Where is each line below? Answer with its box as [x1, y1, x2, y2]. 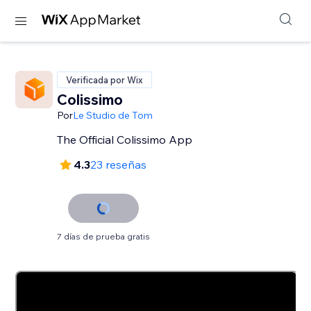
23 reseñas [90, 158, 147, 171]
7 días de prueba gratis [57, 231, 151, 242]
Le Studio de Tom [73, 109, 153, 121]
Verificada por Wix [66, 74, 144, 85]
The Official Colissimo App [57, 133, 193, 146]
